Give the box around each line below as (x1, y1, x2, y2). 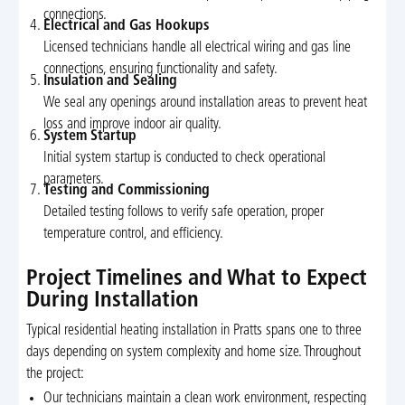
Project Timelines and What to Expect (25, 268, 367, 291)
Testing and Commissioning (43, 184, 211, 199)
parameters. (43, 172, 105, 187)
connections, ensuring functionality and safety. (43, 62, 278, 78)
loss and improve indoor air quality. (43, 117, 222, 132)
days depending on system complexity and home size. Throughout (25, 344, 361, 360)
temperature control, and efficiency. (43, 227, 224, 242)
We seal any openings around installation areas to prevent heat (43, 95, 368, 110)
